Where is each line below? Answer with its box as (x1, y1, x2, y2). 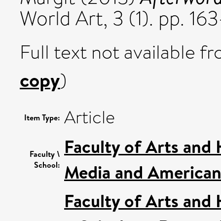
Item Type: (24, 112, 60, 123)
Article (64, 105, 115, 130)
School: (34, 159, 60, 170)
